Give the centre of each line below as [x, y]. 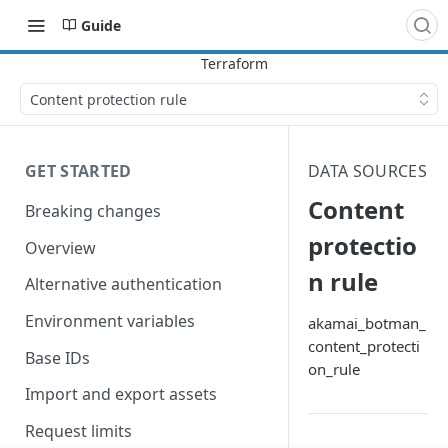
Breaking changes [93, 210]
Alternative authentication [123, 284]
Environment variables [110, 321]
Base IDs [57, 357]
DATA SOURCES [367, 171]
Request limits [78, 431]
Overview [60, 247]
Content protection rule [108, 99]
